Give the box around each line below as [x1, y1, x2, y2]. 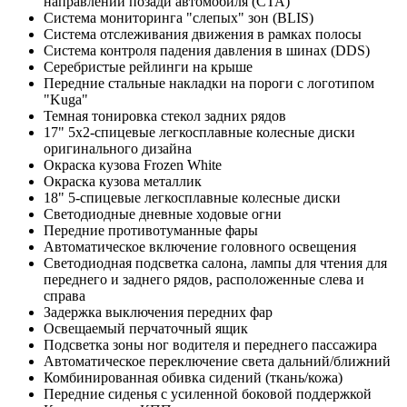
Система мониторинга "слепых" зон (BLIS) [44, 9, 313, 25]
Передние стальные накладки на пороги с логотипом [44, 74, 374, 91]
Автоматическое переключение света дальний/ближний [44, 352, 391, 369]
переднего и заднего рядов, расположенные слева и [44, 271, 364, 287]
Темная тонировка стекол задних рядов [44, 107, 286, 124]
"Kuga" [44, 91, 88, 107]
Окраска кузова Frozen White [44, 156, 222, 173]
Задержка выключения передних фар [44, 303, 273, 320]
